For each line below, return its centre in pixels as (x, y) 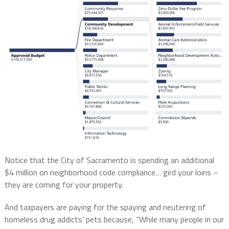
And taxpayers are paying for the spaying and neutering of (105, 207)
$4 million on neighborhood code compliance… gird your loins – (111, 172)
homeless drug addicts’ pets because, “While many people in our (114, 219)
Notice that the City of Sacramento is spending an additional (109, 160)
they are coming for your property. (64, 184)
